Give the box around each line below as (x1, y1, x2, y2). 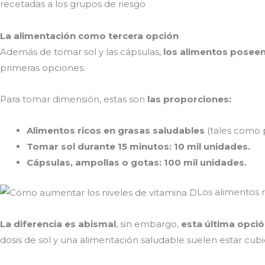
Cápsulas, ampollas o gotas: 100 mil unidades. (27, 157, 247, 169)
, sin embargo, (116, 218, 181, 230)
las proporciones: (147, 93, 231, 105)
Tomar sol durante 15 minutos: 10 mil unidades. (27, 141, 250, 153)
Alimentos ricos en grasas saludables (27, 125, 205, 137)
